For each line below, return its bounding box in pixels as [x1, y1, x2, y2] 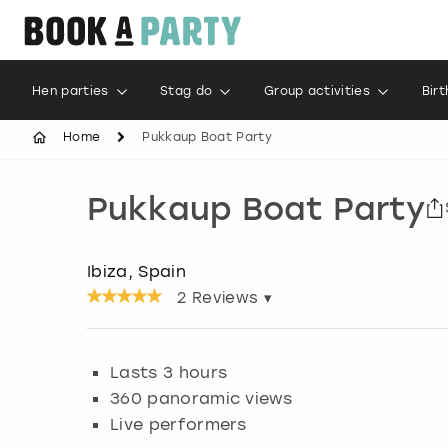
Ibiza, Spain [87, 261, 186, 281]
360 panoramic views [110, 387, 293, 408]
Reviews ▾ [186, 288, 272, 307]
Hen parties [32, 84, 109, 98]
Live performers [110, 413, 247, 434]
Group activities [263, 84, 371, 98]
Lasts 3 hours [110, 361, 228, 382]
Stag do [160, 84, 213, 98]
